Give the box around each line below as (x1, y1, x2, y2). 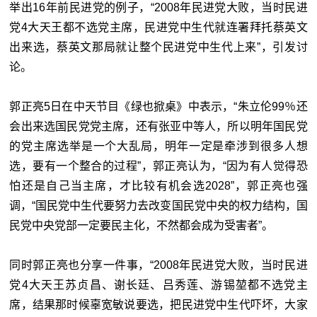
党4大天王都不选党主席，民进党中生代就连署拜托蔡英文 (9, 21, 308, 34)
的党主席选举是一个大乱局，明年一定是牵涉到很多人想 (9, 140, 308, 153)
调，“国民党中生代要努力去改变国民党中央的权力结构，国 (9, 200, 308, 212)
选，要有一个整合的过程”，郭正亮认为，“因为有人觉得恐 (9, 160, 308, 173)
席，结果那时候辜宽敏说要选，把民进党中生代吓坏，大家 (9, 299, 308, 311)
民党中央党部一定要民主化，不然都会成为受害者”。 (9, 219, 274, 232)
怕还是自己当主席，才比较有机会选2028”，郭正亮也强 (9, 180, 308, 192)
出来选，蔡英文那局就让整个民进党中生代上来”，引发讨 (9, 41, 308, 54)
